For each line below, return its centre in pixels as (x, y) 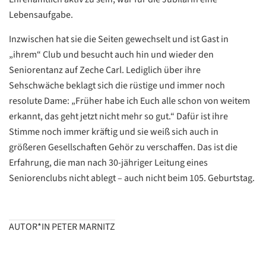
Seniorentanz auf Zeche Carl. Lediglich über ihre (105, 70)
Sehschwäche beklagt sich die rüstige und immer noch (117, 85)
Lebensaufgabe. (41, 15)
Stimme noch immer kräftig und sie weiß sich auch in (114, 132)
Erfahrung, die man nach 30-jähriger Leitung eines (108, 162)
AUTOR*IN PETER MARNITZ (62, 227)
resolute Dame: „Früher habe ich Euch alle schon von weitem (129, 101)
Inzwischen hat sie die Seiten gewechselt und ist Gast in (119, 39)
